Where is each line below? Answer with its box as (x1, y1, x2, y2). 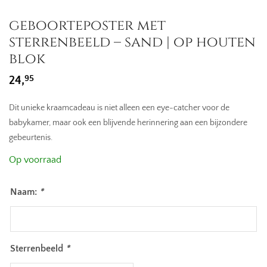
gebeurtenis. (9, 133, 52, 142)
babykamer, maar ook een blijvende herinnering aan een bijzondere (9, 118, 247, 128)
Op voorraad (9, 154, 61, 165)
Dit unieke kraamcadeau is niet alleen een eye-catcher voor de (9, 103, 229, 113)
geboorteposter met (9, 16, 166, 35)
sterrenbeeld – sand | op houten (9, 33, 256, 52)
